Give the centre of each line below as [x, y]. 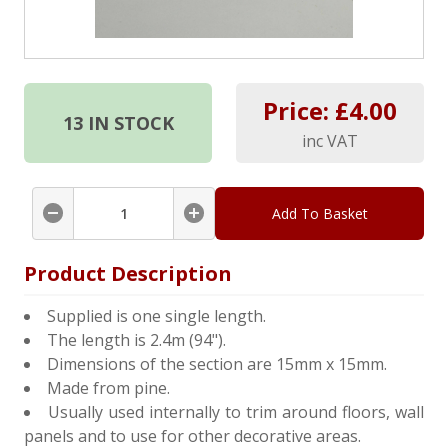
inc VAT [330, 140]
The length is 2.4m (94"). [136, 339]
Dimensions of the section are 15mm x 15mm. [217, 363]
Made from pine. [108, 387]
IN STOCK [128, 122]
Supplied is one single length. [156, 315]
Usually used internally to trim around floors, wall [236, 411]
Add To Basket [319, 213]
